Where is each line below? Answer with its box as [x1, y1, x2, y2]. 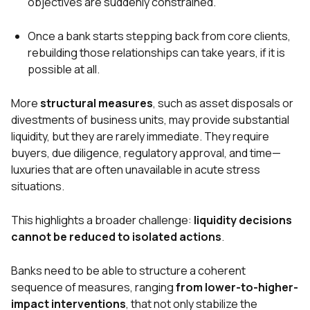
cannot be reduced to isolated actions [11, 229, 221, 245]
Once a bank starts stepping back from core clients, [28, 28, 291, 44]
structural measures [40, 95, 153, 111]
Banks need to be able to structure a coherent [11, 263, 246, 279]
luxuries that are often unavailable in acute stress [11, 162, 260, 178]
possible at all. [28, 62, 100, 77]
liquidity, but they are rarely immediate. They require [11, 129, 269, 145]
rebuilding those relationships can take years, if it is [28, 45, 285, 61]
